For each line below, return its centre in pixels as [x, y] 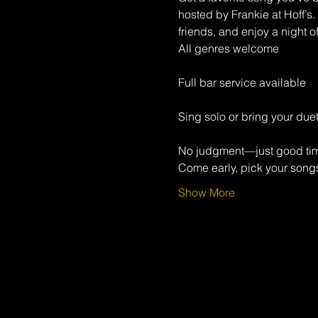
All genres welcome [228, 48]
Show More [206, 192]
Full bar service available [242, 82]
